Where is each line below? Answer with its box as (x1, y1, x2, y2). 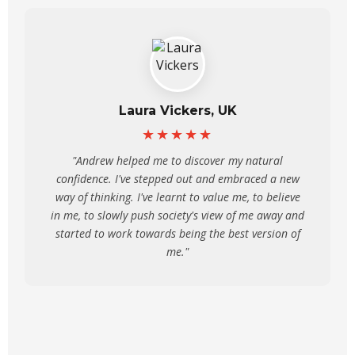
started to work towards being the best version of (55, 226, 300, 241)
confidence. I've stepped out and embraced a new (55, 171, 300, 186)
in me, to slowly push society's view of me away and (51, 208, 304, 223)
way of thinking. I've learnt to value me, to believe (55, 189, 300, 204)
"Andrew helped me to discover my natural (72, 153, 283, 168)
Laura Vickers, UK (118, 103, 237, 118)
